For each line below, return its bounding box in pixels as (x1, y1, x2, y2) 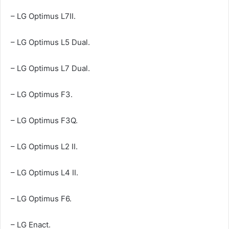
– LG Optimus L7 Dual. (11, 63, 90, 73)
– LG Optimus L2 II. (11, 141, 78, 151)
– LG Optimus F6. (11, 193, 72, 203)
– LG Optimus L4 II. (11, 167, 78, 177)
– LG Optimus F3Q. (11, 115, 78, 125)
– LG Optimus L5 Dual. (11, 37, 90, 47)
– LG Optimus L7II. (11, 11, 76, 21)
